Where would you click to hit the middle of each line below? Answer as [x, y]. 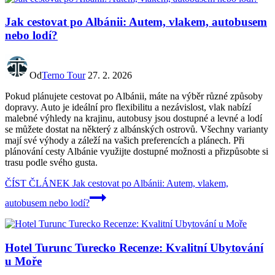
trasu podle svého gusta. [51, 163]
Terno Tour [64, 76]
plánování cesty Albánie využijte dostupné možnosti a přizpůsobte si [137, 152]
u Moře [23, 261]
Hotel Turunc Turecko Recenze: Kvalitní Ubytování [134, 247]
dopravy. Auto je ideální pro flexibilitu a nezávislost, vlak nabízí [128, 107]
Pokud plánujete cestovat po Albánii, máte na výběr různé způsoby [134, 96]
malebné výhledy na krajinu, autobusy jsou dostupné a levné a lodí [134, 118]
